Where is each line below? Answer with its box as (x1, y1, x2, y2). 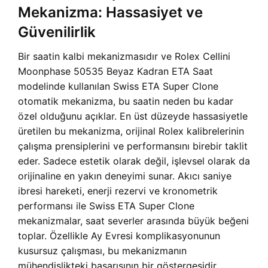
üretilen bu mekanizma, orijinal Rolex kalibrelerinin (18, 125, 244, 138)
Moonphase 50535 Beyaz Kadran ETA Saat (18, 65, 213, 78)
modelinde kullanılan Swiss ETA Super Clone (18, 80, 218, 93)
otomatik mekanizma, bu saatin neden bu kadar (18, 95, 233, 108)
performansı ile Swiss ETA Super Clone (18, 200, 194, 212)
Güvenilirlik (18, 23, 96, 41)
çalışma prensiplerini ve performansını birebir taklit (18, 140, 248, 153)
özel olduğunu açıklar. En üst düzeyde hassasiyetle (18, 110, 248, 123)
